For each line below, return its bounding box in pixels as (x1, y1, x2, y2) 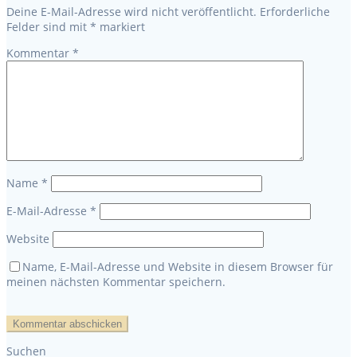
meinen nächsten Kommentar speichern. (6, 273, 226, 289)
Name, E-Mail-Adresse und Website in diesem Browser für (22, 258, 333, 274)
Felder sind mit (6, 18, 90, 34)
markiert (96, 18, 145, 34)
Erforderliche (260, 3, 330, 19)
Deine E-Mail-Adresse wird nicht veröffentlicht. (6, 3, 257, 19)
